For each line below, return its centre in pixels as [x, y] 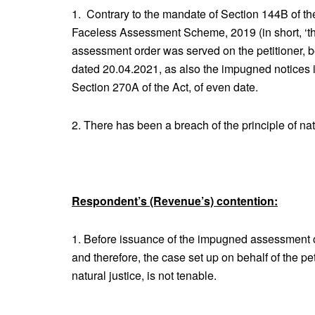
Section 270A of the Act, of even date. [165, 86]
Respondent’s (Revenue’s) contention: [175, 200]
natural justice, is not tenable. [144, 275]
